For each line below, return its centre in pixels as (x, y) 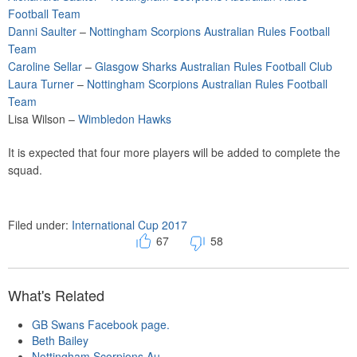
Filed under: (40, 225)
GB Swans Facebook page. (101, 325)
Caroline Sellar (45, 66)
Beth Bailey (60, 341)
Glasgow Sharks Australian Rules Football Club (214, 66)
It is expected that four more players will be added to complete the (174, 152)
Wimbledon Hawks (125, 119)
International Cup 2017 (129, 225)
